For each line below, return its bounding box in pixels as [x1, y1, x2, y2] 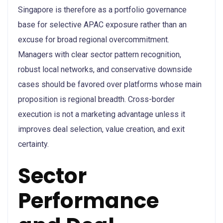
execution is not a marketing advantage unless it [18, 109, 185, 119]
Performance [18, 186, 159, 216]
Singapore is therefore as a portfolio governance [18, 4, 187, 14]
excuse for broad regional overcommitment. [18, 34, 169, 44]
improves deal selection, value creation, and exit [18, 124, 185, 134]
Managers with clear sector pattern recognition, [18, 49, 181, 59]
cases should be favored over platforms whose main [18, 79, 202, 89]
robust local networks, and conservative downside [18, 64, 192, 74]
